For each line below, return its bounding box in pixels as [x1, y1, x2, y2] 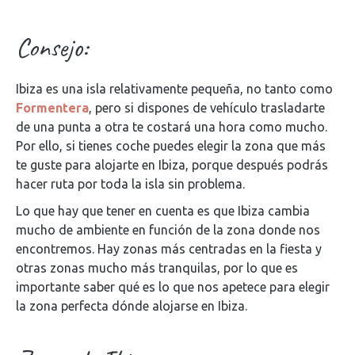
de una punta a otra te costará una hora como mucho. [16, 120, 327, 134]
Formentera [16, 101, 89, 115]
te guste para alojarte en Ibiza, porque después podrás [16, 158, 328, 172]
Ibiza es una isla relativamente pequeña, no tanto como [16, 82, 333, 96]
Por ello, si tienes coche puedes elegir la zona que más [16, 139, 326, 153]
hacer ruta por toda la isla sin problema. [16, 177, 245, 191]
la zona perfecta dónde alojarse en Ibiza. [16, 299, 247, 313]
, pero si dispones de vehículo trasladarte [89, 101, 325, 115]
